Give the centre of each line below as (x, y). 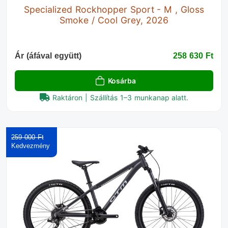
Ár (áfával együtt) (48, 56)
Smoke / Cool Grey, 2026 (114, 20)
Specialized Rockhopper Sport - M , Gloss (114, 10)
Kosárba (122, 81)
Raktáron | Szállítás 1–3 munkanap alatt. (121, 98)
